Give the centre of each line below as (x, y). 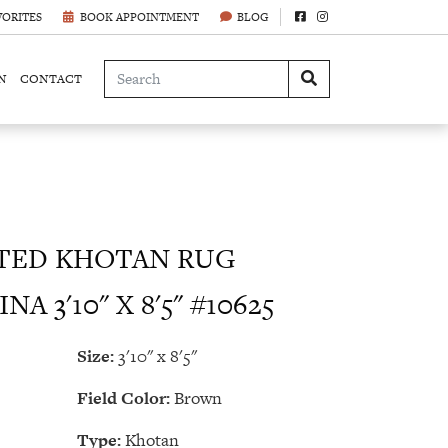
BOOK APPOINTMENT (139, 17)
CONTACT (50, 78)
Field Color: (123, 398)
